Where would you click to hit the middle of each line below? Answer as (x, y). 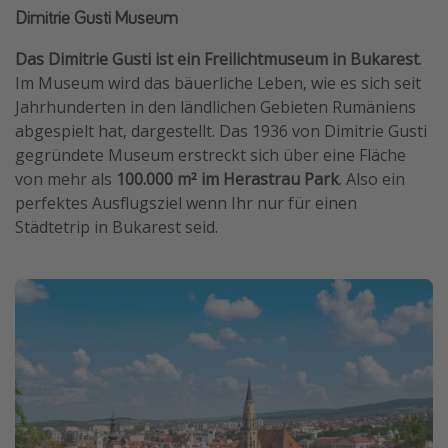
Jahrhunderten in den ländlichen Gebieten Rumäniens (215, 106)
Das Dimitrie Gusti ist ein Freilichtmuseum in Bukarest (217, 58)
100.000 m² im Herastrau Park (227, 178)
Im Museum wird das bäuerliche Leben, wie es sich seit (218, 82)
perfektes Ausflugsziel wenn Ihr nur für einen (186, 202)
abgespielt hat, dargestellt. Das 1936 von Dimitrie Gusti (221, 130)
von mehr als (65, 178)
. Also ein (372, 178)
